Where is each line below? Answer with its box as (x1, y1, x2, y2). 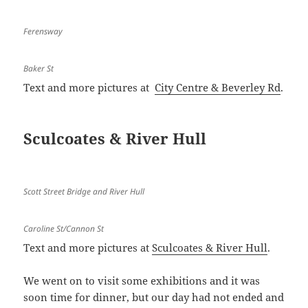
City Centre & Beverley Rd (155, 80, 281, 95)
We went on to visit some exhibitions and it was (23, 274, 261, 288)
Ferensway (23, 25, 63, 38)
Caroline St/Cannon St (23, 223, 104, 235)
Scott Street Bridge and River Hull (23, 186, 145, 198)
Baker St (23, 63, 54, 75)
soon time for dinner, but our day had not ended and (23, 290, 285, 305)
